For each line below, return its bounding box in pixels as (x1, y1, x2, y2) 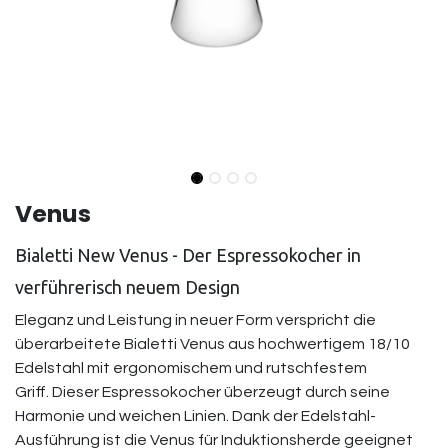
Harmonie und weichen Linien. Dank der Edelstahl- (15, 408, 376, 424)
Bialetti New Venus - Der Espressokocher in (15, 245, 361, 265)
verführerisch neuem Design (15, 277, 240, 297)
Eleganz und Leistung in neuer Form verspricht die (15, 312, 376, 328)
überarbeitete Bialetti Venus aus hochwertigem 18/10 (15, 336, 410, 352)
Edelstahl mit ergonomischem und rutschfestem (15, 360, 367, 376)
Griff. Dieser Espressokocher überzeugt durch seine (15, 384, 390, 400)
